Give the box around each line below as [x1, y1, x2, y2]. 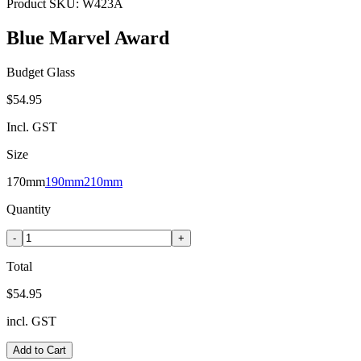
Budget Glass [6, 64, 75, 79]
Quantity [6, 201, 51, 216]
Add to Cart [13, 343, 66, 356]
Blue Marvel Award [6, 27, 169, 48]
